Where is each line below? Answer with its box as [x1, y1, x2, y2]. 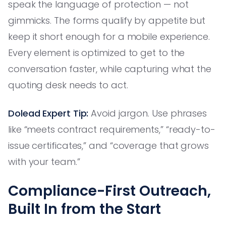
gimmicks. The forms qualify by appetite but [8, 14, 206, 27]
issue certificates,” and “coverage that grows [8, 139, 209, 152]
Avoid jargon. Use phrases [88, 106, 207, 120]
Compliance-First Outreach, [8, 181, 211, 201]
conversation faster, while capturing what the [8, 62, 211, 75]
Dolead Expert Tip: [8, 106, 89, 120]
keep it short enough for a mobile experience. [8, 30, 210, 43]
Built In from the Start [8, 199, 161, 219]
